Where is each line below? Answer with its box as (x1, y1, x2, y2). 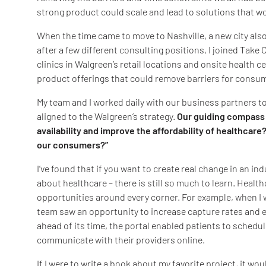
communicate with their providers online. (37, 234, 205, 246)
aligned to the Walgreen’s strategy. (37, 110, 177, 122)
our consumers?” (37, 139, 108, 151)
